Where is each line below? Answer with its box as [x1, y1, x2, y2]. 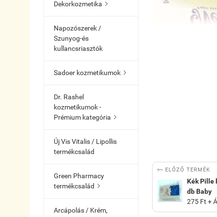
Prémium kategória [54, 113, 111, 121]
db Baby [187, 187, 212, 195]
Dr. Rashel [54, 93, 84, 101]
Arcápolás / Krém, [54, 206, 108, 214]
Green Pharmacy [54, 172, 104, 180]
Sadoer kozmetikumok [54, 69, 121, 77]
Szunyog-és [54, 34, 89, 42]
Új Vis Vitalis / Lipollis [54, 138, 117, 145]
